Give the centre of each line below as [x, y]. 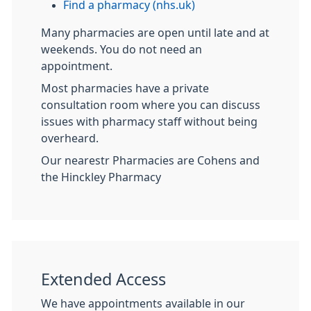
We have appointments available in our [143, 304]
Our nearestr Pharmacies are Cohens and [150, 161]
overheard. [70, 138]
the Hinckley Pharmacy [101, 177]
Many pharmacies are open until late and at [155, 33]
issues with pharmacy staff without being [149, 122]
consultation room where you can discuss [151, 105]
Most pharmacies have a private [125, 89]
